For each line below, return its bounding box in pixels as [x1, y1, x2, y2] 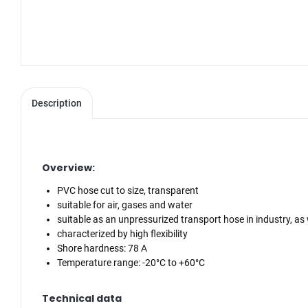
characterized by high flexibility [57, 228, 188, 240]
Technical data [42, 291, 122, 306]
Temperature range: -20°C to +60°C [57, 257, 205, 269]
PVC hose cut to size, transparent [57, 185, 199, 197]
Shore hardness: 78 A [57, 243, 147, 254]
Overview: [42, 161, 95, 175]
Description [32, 98, 82, 109]
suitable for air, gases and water [57, 199, 192, 211]
